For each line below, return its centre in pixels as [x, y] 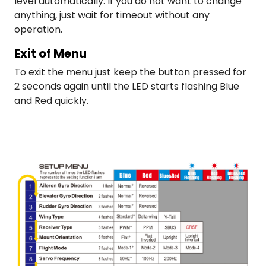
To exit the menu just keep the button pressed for [130, 72]
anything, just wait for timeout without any [112, 15]
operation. [38, 30]
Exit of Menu [50, 54]
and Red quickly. [51, 101]
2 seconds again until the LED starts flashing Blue [127, 87]
